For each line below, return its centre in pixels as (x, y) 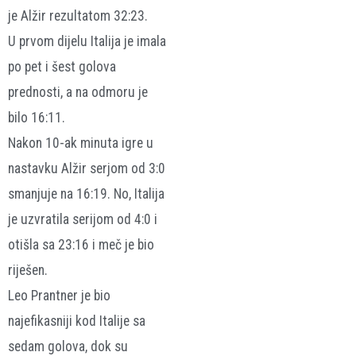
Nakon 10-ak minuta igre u (81, 143)
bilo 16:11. (37, 117)
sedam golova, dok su (68, 346)
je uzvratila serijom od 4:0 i (83, 219)
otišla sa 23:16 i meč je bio (81, 244)
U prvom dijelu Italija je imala (87, 41)
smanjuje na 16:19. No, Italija (86, 193)
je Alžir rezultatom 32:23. (78, 15)
